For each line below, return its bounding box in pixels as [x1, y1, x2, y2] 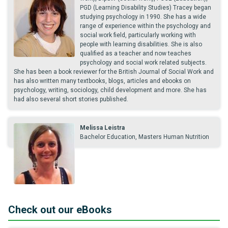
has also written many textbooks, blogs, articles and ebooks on [14, 77, 191, 84]
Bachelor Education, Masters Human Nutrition [80, 133, 209, 140]
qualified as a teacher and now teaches [80, 50, 191, 57]
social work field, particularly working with [80, 32, 196, 39]
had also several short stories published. [14, 96, 128, 103]
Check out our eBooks [8, 204, 112, 216]
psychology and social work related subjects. [80, 59, 207, 66]
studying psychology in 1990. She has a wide [80, 13, 206, 20]
